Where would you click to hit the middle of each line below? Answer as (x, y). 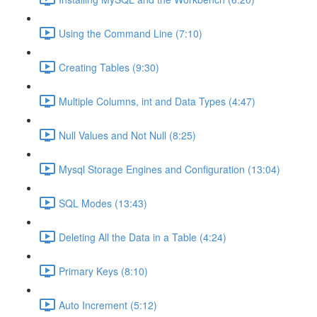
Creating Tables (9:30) (109, 67)
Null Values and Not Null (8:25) (127, 135)
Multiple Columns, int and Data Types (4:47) (157, 101)
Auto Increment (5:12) (108, 305)
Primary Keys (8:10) (103, 271)
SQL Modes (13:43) (103, 203)
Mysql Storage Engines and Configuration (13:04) (169, 169)
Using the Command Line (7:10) (131, 33)
